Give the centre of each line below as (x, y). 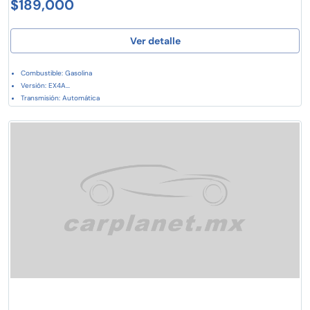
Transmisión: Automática (60, 98)
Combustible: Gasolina (56, 73)
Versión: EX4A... (45, 85)
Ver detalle (155, 40)
